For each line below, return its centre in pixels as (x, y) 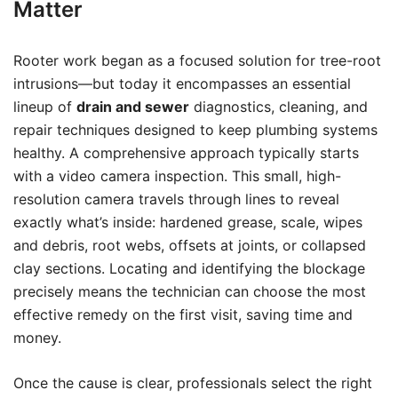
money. (37, 338)
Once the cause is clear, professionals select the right (193, 383)
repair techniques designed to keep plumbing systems (195, 130)
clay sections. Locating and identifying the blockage (189, 268)
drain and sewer (133, 107)
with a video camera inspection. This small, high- (177, 176)
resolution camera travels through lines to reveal (176, 199)
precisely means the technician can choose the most (190, 291)
